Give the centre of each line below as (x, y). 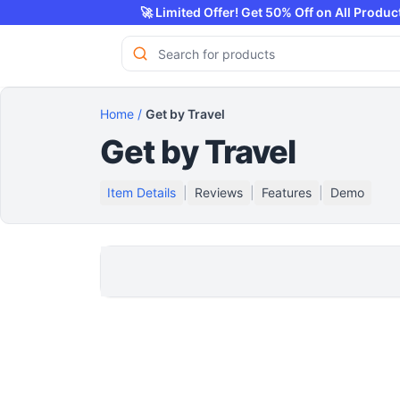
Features (287, 192)
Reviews (219, 192)
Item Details (142, 192)
